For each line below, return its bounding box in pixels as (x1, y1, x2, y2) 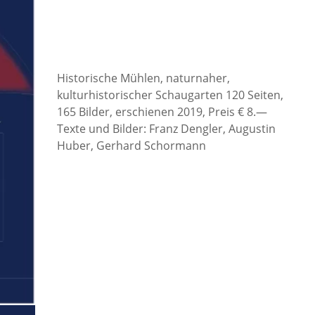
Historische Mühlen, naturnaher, (56, 70, 230, 86)
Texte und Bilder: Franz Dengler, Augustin (56, 121, 276, 137)
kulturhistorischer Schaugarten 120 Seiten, (56, 87, 283, 103)
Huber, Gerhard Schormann (56, 138, 206, 154)
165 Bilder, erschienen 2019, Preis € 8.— (56, 104, 267, 120)
